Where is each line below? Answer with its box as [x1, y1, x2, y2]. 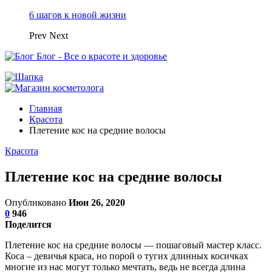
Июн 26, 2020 [69, 197, 125, 208]
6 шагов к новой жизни [29, 10, 126, 20]
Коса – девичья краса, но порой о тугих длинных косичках [5, 250, 248, 261]
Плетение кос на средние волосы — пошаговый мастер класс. [5, 239, 262, 250]
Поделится [5, 219, 52, 229]
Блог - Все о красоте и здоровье [36, 51, 167, 61]
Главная [29, 103, 62, 114]
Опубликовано [5, 197, 69, 208]
